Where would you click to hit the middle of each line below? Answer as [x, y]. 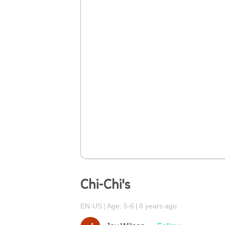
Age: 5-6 [121, 206]
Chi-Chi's [105, 185]
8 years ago [158, 206]
